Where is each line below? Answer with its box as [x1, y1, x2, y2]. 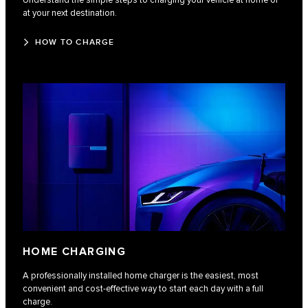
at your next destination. [23, 8, 117, 19]
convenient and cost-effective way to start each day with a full [23, 283, 263, 295]
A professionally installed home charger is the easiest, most [23, 270, 258, 282]
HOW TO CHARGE [35, 37, 115, 48]
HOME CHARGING [23, 245, 126, 259]
